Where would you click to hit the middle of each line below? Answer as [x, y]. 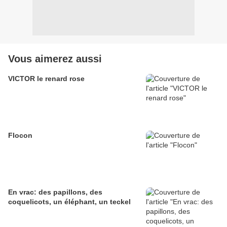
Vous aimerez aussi [55, 59]
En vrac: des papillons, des [55, 192]
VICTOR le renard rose [46, 79]
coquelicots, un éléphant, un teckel [69, 202]
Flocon [20, 136]
